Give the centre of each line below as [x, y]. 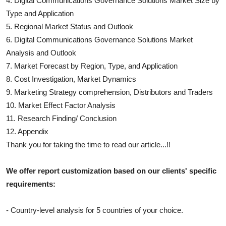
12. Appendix [27, 131]
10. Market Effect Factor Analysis [61, 105]
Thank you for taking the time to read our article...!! [88, 144]
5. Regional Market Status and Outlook [70, 26]
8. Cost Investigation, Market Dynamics [71, 79]
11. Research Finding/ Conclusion [61, 118]
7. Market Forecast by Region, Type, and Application [92, 66]
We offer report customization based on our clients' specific [111, 171]
